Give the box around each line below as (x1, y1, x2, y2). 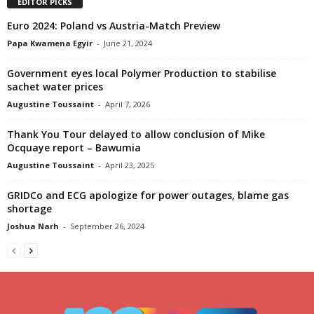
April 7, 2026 (105, 99, 150, 110)
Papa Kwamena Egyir (7, 38, 93, 49)
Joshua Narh (7, 221, 59, 232)
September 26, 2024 (70, 221, 144, 232)
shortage (7, 202, 52, 216)
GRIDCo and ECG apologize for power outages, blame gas (7, 189, 289, 203)
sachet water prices (7, 80, 103, 94)
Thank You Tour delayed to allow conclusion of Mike (7, 128, 265, 142)
